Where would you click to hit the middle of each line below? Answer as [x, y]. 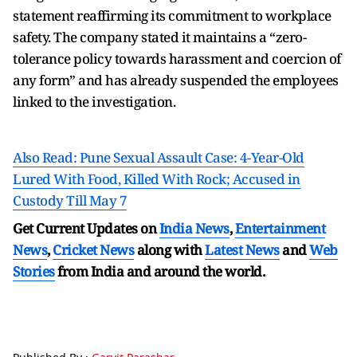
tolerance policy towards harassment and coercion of [177, 59]
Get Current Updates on [86, 228]
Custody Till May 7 [70, 200]
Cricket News [93, 250]
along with [169, 250]
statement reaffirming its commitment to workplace [172, 16]
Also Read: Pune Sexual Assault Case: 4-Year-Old [159, 157]
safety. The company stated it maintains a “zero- [159, 37]
